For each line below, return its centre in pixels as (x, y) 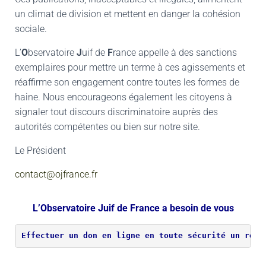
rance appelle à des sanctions (175, 52)
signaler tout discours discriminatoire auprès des (116, 112)
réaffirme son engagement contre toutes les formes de (127, 82)
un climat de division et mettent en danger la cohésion (128, 14)
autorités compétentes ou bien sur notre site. (107, 126)
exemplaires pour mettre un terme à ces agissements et (130, 67)
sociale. (31, 28)
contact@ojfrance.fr (56, 174)
